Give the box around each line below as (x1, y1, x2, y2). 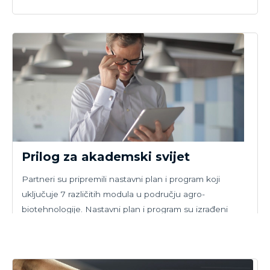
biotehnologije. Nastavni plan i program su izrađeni (22, 204, 228, 215)
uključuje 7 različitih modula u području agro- (22, 189, 205, 199)
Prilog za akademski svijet (22, 149, 190, 165)
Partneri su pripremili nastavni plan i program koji (22, 174, 220, 184)
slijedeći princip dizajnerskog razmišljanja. (22, 219, 190, 230)
